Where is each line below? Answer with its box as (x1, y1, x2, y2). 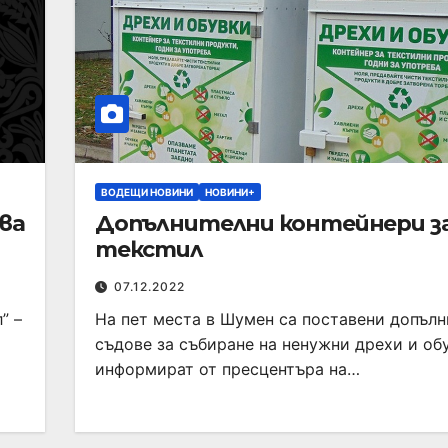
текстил (95, 235, 203, 263)
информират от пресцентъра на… (95, 358, 361, 379)
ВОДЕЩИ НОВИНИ (101, 185, 194, 198)
